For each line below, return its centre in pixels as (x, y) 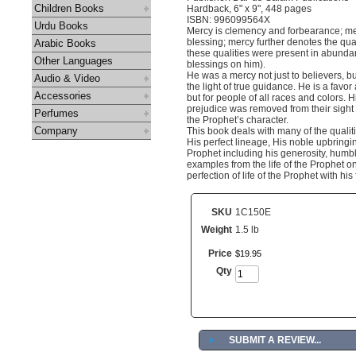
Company (56, 131)
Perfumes (56, 113)
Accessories (63, 96)
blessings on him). (226, 64)
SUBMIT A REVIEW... (275, 340)
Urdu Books (61, 26)
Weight (217, 230)
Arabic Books (65, 43)
